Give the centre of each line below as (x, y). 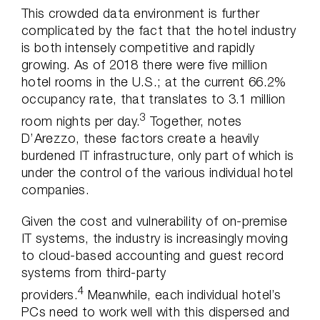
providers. (50, 295)
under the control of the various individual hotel (157, 172)
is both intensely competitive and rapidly (138, 47)
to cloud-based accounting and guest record (153, 255)
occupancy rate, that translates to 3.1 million (154, 99)
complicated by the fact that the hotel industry (159, 30)
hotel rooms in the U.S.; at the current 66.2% (154, 82)
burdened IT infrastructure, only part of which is (158, 155)
